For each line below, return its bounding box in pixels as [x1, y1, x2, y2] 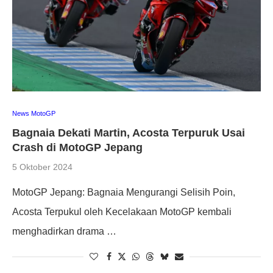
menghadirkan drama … [12, 225, 116, 236]
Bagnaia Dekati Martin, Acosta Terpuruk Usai [12, 126, 245, 139]
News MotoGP [12, 109, 55, 117]
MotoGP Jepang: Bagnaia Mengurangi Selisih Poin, [12, 186, 235, 197]
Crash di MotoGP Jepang [12, 141, 143, 154]
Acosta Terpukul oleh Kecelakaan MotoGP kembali [12, 206, 232, 217]
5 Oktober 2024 [12, 161, 73, 172]
